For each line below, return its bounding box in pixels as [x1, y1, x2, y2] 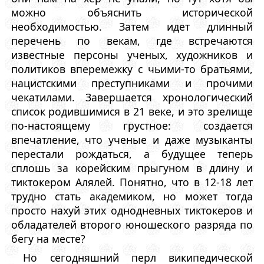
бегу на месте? [11, 231, 85, 246]
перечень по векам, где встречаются [11, 33, 253, 48]
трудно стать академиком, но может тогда [11, 189, 253, 203]
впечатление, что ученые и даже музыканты [11, 132, 253, 147]
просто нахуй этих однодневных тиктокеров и [11, 203, 253, 217]
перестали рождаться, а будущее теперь [11, 146, 253, 161]
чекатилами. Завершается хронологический [11, 90, 253, 104]
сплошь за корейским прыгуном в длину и [11, 160, 253, 175]
